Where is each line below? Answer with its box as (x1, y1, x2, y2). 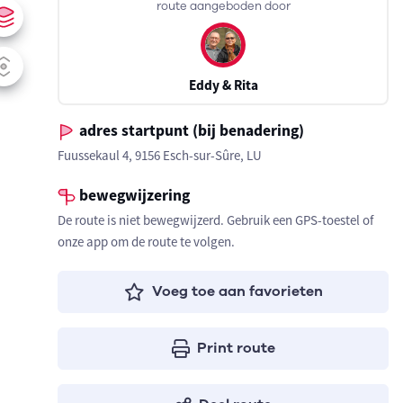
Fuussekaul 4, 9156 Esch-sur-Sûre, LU (58, 147, 262, 164)
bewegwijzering (76, 185, 190, 205)
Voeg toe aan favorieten (151, 282, 323, 301)
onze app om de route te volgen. (58, 233, 235, 250)
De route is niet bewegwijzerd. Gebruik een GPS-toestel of (58, 211, 373, 228)
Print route (196, 338, 275, 358)
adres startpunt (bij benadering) (76, 121, 304, 140)
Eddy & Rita (188, 76, 258, 94)
